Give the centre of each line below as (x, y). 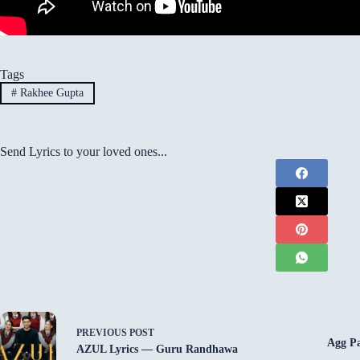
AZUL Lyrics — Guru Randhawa (157, 349)
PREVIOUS (103, 332)
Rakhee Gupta (50, 92)
